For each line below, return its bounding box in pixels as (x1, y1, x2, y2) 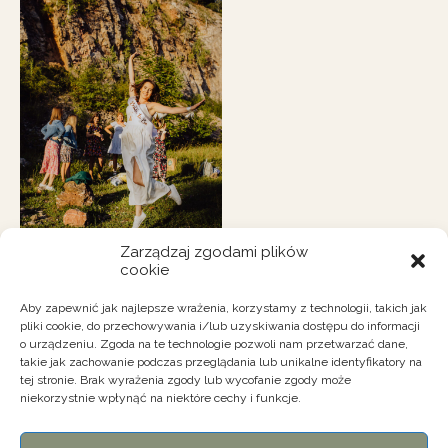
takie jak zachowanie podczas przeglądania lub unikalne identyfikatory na (20, 355, 422, 369)
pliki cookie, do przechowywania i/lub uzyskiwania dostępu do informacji (20, 319, 420, 333)
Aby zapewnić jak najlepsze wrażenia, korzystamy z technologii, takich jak (20, 301, 427, 315)
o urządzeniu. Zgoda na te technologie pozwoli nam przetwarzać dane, (20, 337, 408, 351)
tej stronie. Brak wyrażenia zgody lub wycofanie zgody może (20, 373, 351, 387)
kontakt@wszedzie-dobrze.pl (103, 426, 345, 446)
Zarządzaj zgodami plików (120, 243, 308, 261)
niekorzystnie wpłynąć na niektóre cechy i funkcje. (20, 391, 301, 405)
